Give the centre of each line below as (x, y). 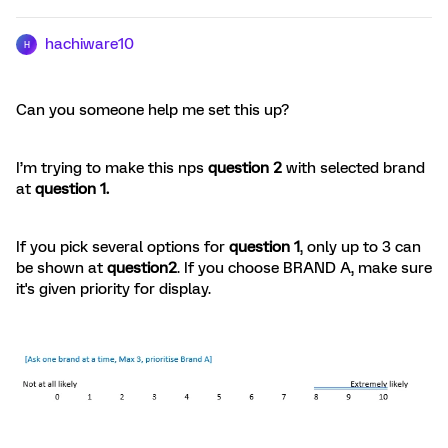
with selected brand (353, 168)
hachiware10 (89, 44)
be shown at (61, 268)
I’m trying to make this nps (110, 168)
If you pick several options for (120, 247)
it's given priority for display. (113, 289)
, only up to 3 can (360, 247)
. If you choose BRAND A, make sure (304, 268)
